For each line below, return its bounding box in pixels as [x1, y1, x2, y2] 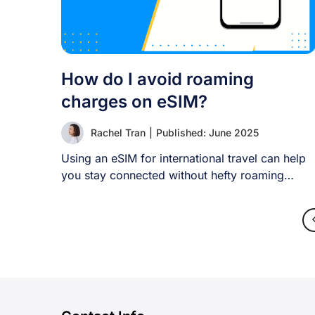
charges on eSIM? [61, 91, 207, 112]
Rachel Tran [91, 127, 146, 139]
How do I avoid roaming [61, 69, 254, 89]
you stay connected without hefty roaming [61, 168, 284, 182]
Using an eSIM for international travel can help [61, 151, 306, 165]
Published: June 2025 [156, 127, 259, 139]
